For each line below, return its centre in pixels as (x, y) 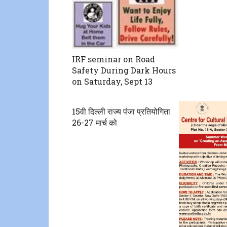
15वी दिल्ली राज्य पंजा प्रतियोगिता (121, 111)
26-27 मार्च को (94, 123)
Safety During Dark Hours (124, 70)
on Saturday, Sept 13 (112, 82)
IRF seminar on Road (113, 59)
